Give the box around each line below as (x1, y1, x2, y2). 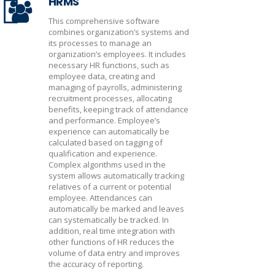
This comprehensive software (48, 15, 160, 26)
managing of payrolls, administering (48, 82, 182, 93)
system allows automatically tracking (48, 170, 184, 181)
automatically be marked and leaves (48, 203, 184, 214)
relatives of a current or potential (48, 181, 171, 192)
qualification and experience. (48, 148, 157, 159)
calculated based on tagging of (48, 137, 163, 148)
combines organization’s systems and (48, 26, 189, 37)
